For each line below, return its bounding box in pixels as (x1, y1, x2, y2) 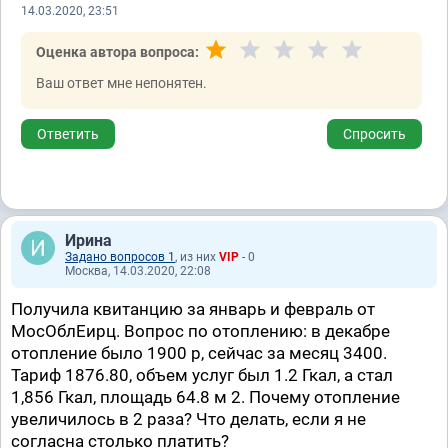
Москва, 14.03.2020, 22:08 (65, 264, 211, 278)
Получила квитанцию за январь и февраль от (11, 299, 375, 319)
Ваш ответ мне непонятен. (36, 75, 207, 91)
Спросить (343, 126, 406, 142)
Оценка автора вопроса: (36, 44, 199, 60)
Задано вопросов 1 (65, 250, 175, 264)
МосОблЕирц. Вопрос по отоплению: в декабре (11, 321, 390, 341)
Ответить (37, 126, 99, 142)
